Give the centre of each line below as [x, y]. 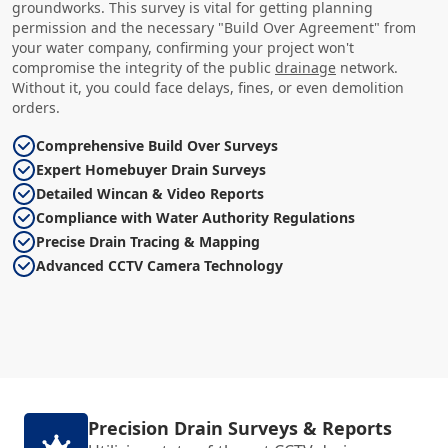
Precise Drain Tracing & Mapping [148, 241]
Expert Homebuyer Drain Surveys [151, 169]
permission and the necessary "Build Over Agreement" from [214, 27]
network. [367, 67]
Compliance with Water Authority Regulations [195, 217]
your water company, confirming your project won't [183, 47]
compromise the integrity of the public [143, 67]
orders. [36, 107]
